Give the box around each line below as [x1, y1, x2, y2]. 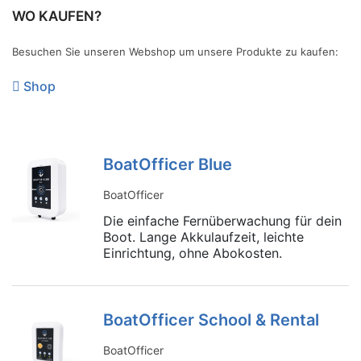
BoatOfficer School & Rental [102, 310, 319, 330]
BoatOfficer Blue [102, 155, 232, 175]
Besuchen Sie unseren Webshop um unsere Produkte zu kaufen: [12, 45, 338, 59]
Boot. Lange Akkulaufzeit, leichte [102, 229, 304, 246]
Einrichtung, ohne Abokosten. [102, 245, 282, 262]
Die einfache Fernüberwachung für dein [102, 213, 342, 230]
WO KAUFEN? [12, 8, 102, 25]
